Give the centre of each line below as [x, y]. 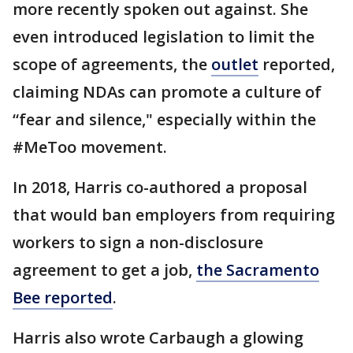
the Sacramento [258, 270]
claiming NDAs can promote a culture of [167, 92]
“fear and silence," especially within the [164, 120]
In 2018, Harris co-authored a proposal [160, 188]
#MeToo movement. [90, 147]
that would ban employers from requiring [174, 215]
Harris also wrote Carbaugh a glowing [158, 338]
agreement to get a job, [104, 270]
